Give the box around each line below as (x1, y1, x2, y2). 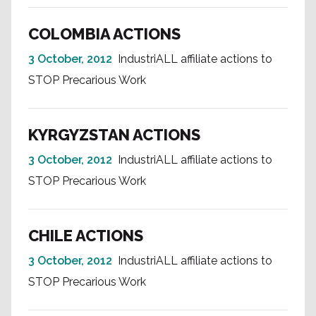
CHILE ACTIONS (28, 226, 143, 245)
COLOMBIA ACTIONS (28, 25, 181, 43)
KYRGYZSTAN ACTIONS (28, 126, 200, 144)
